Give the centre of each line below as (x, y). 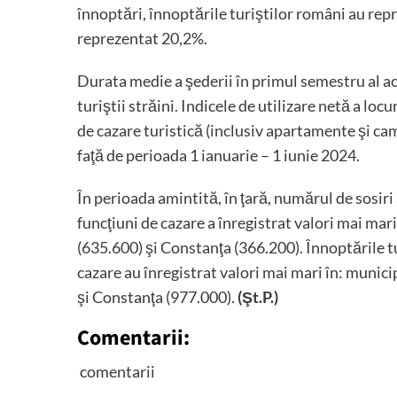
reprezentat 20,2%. (142, 39)
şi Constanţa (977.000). (157, 297)
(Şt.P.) (258, 297)
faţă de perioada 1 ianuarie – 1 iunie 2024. (218, 156)
